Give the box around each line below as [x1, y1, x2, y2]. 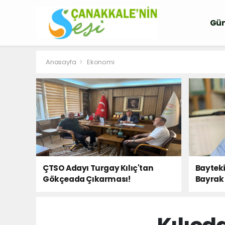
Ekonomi [86, 57, 115, 67]
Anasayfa [46, 57, 78, 67]
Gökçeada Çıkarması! [43, 174, 131, 184]
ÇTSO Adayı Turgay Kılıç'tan [43, 163, 154, 173]
